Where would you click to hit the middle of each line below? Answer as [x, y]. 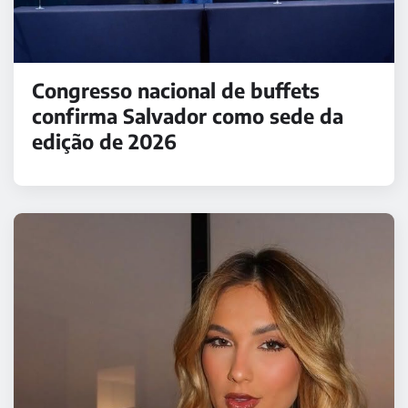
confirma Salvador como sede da [188, 116]
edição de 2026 [104, 142]
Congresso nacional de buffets [176, 91]
